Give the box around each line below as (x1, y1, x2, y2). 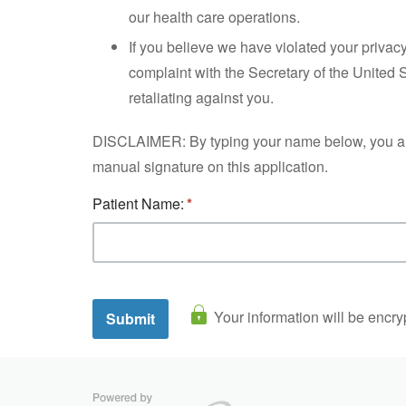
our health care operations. (129, 6, 300, 27)
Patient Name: (92, 193, 184, 214)
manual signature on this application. (92, 156, 328, 177)
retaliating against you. (129, 87, 274, 108)
